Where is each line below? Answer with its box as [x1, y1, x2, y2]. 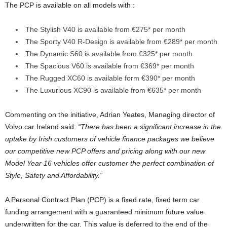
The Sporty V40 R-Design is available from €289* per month [25, 37, 217, 46]
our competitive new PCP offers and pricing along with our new [5, 147, 205, 156]
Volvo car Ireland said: [5, 123, 78, 131]
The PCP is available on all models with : [5, 1, 135, 10]
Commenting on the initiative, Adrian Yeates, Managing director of [5, 110, 215, 119]
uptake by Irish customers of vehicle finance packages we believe [5, 135, 214, 143]
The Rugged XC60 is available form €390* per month [25, 74, 195, 83]
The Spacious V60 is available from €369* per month [25, 62, 194, 70]
